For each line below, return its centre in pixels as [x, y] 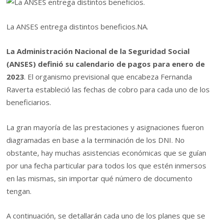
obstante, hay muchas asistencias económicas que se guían [107, 152]
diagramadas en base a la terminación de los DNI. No [96, 140]
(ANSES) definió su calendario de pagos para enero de [106, 64]
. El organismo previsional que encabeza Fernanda [108, 77]
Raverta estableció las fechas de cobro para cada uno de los [108, 90]
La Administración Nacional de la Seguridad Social [98, 51]
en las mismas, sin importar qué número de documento [100, 178]
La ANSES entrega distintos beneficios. [72, 27]
